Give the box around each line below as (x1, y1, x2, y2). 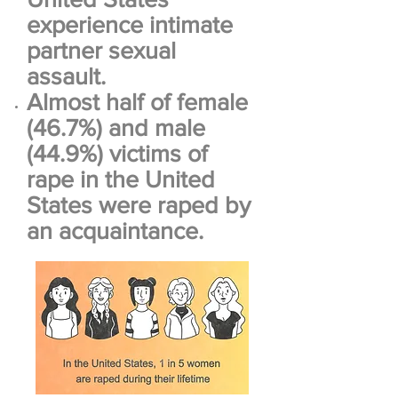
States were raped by (27, 192, 251, 218)
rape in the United (27, 166, 215, 192)
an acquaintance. (27, 218, 210, 243)
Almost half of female (27, 89, 248, 115)
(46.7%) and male (27, 115, 205, 140)
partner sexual (27, 37, 176, 63)
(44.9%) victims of (27, 140, 208, 166)
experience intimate (27, 12, 233, 37)
